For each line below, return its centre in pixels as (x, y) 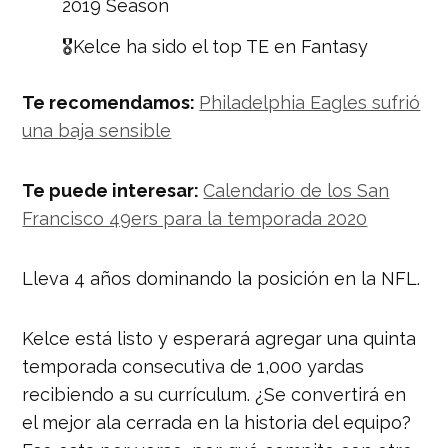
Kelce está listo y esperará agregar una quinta (219, 338)
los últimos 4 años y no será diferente (224, 74)
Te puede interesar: (113, 190)
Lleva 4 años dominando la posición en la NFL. (221, 278)
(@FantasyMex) (128, 206)
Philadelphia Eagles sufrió (310, 102)
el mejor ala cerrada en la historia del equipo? (217, 422)
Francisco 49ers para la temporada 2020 (195, 218)
